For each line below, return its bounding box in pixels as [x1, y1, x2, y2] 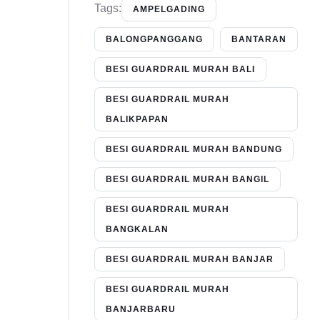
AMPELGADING [133, 4, 205, 15]
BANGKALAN [106, 224, 169, 235]
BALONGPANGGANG [106, 34, 203, 45]
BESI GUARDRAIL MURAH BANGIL [106, 174, 269, 185]
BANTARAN [231, 34, 286, 45]
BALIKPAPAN [106, 114, 169, 125]
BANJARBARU [106, 304, 176, 315]
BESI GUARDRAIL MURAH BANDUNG [106, 144, 282, 155]
